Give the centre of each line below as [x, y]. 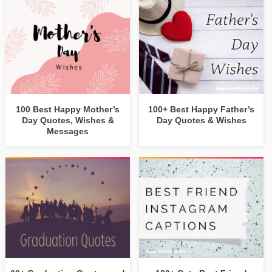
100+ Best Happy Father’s [202, 110]
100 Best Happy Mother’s [68, 110]
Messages [68, 131]
